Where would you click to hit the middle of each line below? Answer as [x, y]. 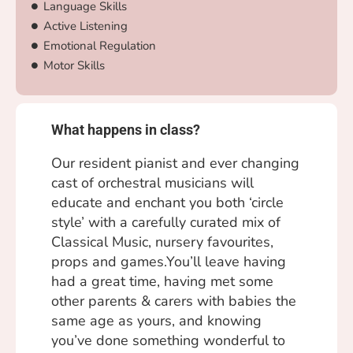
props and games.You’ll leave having [169, 261]
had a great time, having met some [162, 281]
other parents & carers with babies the [174, 301]
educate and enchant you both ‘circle [167, 202]
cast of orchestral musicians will [152, 182]
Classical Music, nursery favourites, [162, 242]
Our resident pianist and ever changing [175, 163]
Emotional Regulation [100, 45]
